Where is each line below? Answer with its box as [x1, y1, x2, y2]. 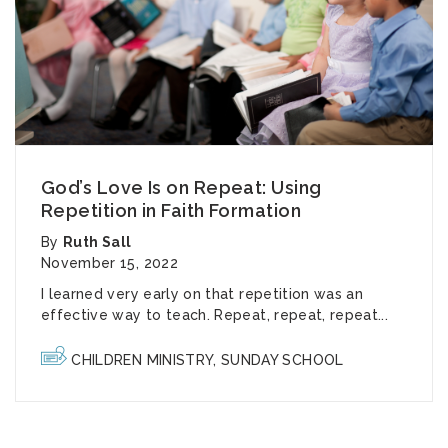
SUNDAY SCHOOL [221, 352, 344, 369]
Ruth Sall [63, 234, 132, 251]
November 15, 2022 [41, 255, 178, 272]
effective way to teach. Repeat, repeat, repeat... [41, 307, 389, 324]
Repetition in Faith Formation [41, 200, 302, 222]
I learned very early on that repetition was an [41, 286, 364, 303]
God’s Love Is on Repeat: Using [41, 177, 322, 199]
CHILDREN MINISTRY [71, 352, 214, 369]
